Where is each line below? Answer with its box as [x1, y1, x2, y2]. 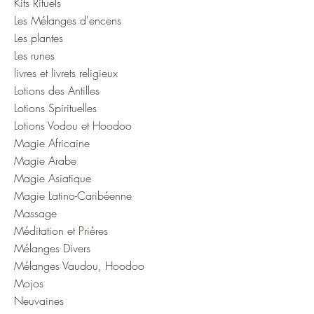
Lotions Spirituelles [14, 100, 97, 116]
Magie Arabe [14, 152, 76, 168]
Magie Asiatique [14, 170, 91, 186]
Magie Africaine [14, 135, 90, 151]
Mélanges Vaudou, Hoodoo [14, 257, 144, 273]
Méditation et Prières [14, 222, 108, 238]
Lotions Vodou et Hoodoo [14, 117, 132, 133]
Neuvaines [14, 292, 64, 308]
